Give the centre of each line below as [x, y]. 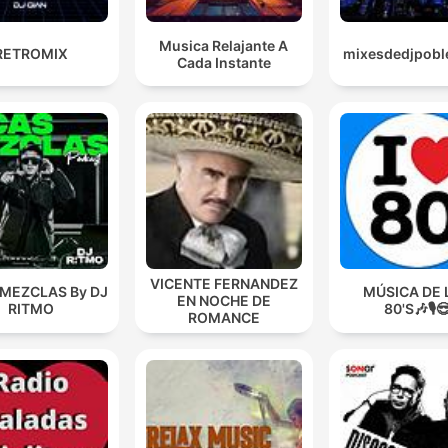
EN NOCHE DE [223, 300]
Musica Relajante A [224, 45]
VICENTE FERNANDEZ [223, 283]
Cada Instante [223, 62]
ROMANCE [223, 317]
